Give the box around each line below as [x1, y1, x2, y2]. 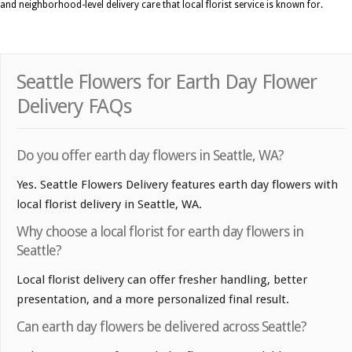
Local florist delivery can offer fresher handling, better [16, 273, 307, 288]
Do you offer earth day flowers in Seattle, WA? [16, 147, 284, 164]
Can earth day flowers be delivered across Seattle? [16, 318, 306, 335]
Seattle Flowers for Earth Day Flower [16, 70, 317, 94]
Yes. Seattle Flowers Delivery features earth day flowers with [16, 178, 338, 192]
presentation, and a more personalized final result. [16, 292, 289, 307]
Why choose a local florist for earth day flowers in [16, 223, 303, 240]
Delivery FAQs [16, 94, 132, 119]
